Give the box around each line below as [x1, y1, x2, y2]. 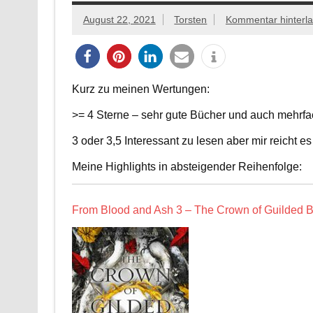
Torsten [174, 13, 208, 25]
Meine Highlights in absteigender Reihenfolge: [71, 160, 302, 173]
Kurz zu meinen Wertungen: [71, 82, 210, 95]
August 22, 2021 [82, 13, 156, 25]
